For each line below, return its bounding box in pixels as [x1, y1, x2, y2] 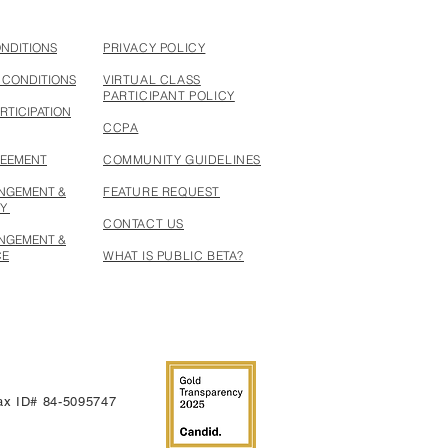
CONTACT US [103, 216, 184, 231]
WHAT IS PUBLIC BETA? [103, 248, 244, 263]
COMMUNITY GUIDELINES [103, 152, 261, 167]
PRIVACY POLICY [103, 40, 206, 55]
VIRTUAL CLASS [103, 72, 201, 87]
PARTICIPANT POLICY [103, 88, 235, 103]
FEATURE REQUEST [103, 184, 220, 199]
